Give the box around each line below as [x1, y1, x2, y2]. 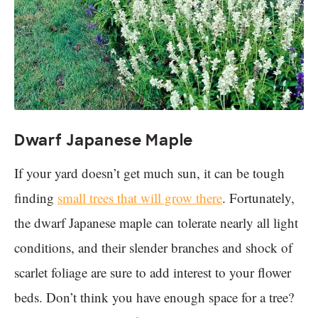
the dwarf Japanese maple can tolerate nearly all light [14, 214, 298, 232]
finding [14, 189, 57, 207]
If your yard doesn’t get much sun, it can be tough [14, 164, 285, 182]
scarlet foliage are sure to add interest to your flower [14, 263, 291, 282]
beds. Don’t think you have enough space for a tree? [14, 288, 294, 307]
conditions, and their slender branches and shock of [14, 238, 292, 257]
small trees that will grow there [57, 189, 222, 207]
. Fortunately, [222, 189, 295, 207]
